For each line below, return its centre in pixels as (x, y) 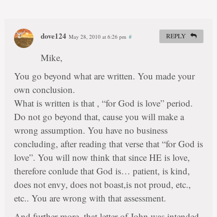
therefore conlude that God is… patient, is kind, (102, 171)
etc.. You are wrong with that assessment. (90, 198)
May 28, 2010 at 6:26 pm (97, 37)
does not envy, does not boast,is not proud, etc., (102, 185)
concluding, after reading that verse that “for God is (108, 144)
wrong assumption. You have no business (91, 130)
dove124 (53, 36)
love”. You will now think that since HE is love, (102, 157)
